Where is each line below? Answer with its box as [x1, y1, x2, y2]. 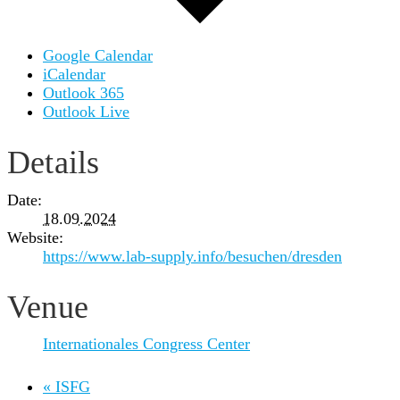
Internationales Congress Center [43, 334, 250, 353]
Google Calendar [43, 46, 153, 65]
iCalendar [43, 65, 105, 84]
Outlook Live [43, 103, 129, 121]
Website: [7, 228, 63, 246]
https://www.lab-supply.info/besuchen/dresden [43, 246, 342, 265]
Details [7, 145, 100, 181]
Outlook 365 [43, 84, 124, 103]
